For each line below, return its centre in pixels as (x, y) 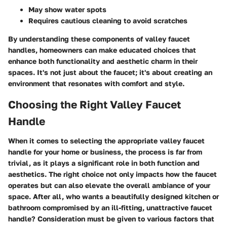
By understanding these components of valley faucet (99, 39)
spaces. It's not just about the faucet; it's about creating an (110, 72)
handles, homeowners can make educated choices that (102, 50)
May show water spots (67, 10)
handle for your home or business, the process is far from (105, 152)
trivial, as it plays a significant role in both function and (104, 163)
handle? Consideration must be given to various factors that (111, 218)
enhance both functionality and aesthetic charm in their (103, 61)
